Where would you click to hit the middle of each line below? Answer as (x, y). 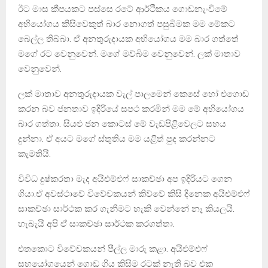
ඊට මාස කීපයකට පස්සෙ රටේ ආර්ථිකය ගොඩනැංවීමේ (123, 9)
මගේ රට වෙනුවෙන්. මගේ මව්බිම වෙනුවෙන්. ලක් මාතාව (129, 54)
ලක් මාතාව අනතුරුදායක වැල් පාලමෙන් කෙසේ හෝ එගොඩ (133, 94)
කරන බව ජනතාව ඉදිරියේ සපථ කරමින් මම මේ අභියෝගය (131, 109)
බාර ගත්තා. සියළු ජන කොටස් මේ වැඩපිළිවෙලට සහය (122, 124)
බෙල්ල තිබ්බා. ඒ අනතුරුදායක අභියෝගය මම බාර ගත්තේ (128, 39)
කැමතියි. (34, 153)
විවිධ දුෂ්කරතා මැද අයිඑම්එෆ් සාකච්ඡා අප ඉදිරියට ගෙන (125, 179)
